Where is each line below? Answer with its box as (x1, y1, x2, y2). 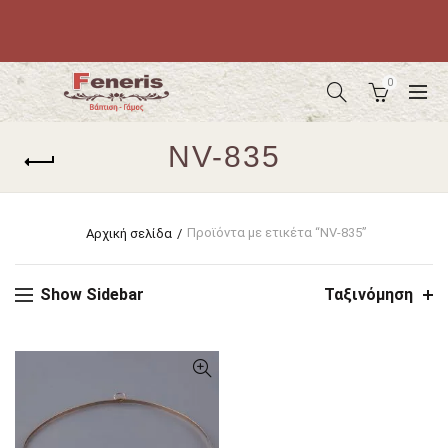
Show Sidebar (40, 285, 144, 304)
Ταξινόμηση (324, 285, 413, 304)
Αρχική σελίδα (86, 226, 172, 241)
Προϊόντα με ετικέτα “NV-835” (187, 225, 367, 240)
